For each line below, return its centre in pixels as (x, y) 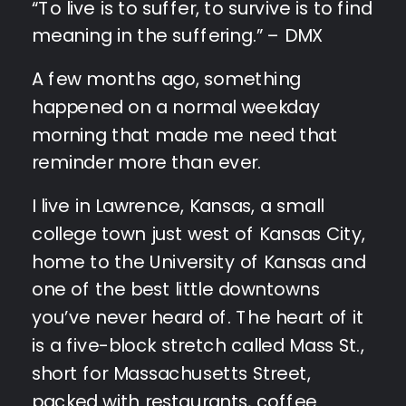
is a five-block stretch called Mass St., (198, 345)
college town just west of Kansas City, (199, 233)
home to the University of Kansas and (199, 261)
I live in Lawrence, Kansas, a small (178, 205)
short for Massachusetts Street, (171, 373)
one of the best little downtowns (176, 290)
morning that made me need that (185, 135)
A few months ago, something (166, 78)
